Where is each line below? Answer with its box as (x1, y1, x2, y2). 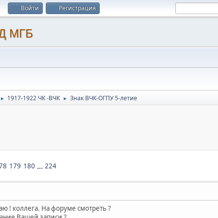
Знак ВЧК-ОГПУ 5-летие (70, 94, 137, 102)
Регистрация (59, 4, 96, 12)
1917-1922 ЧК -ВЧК (7, 94, 60, 102)
